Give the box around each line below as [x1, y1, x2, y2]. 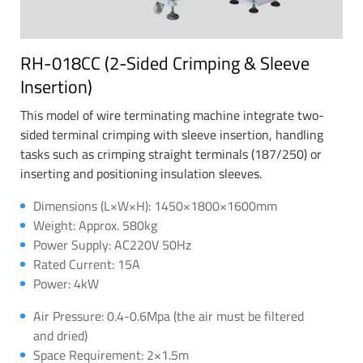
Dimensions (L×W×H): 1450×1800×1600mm [33, 195, 277, 216]
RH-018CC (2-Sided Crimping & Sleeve [20, 49, 310, 77]
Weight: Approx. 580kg [33, 215, 157, 235]
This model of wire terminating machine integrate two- [20, 105, 324, 125]
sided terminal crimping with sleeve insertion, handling [20, 124, 323, 144]
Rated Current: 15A [33, 254, 140, 274]
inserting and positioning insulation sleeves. [20, 163, 262, 183]
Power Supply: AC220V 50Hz [33, 234, 191, 254]
